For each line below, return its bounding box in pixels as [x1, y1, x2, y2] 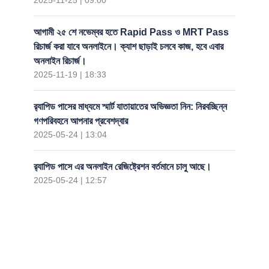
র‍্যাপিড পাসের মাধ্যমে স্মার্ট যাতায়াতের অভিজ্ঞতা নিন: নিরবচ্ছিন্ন [34, 101, 227, 112]
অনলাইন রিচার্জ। [34, 56, 86, 66]
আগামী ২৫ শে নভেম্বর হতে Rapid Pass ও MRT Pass [34, 27, 229, 37]
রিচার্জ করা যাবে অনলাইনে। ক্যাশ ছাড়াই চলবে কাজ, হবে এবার [34, 41, 223, 52]
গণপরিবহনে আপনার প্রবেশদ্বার [34, 116, 128, 126]
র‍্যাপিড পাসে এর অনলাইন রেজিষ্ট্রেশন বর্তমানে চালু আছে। [34, 162, 211, 172]
